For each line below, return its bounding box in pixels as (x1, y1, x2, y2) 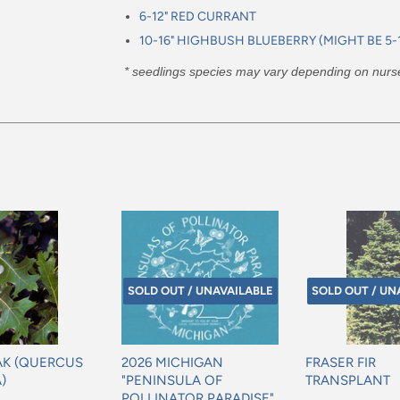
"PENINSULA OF (121, 372, 222, 389)
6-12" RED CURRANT (139, 9, 259, 25)
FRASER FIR (305, 354, 376, 371)
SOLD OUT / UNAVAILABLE (127, 284, 273, 298)
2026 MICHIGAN (121, 354, 223, 371)
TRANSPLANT (305, 372, 390, 389)
